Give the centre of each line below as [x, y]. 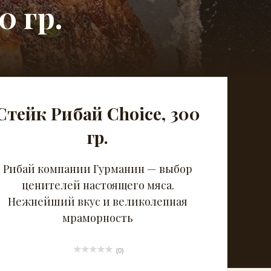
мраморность [98, 218]
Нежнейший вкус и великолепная [98, 201]
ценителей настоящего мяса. [98, 185]
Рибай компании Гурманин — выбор [98, 169]
